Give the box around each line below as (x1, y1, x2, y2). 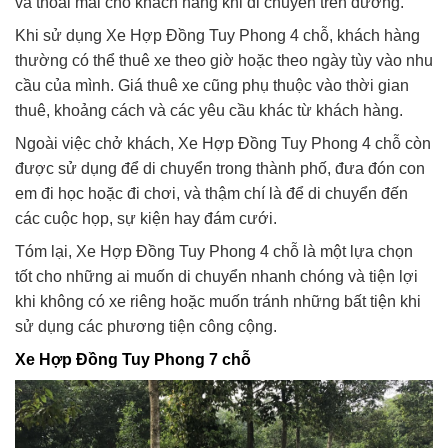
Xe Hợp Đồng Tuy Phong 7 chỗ (15, 351, 251, 369)
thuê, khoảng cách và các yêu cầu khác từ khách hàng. (15, 102, 403, 120)
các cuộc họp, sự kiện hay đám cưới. (15, 210, 277, 228)
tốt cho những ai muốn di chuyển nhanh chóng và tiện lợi (15, 268, 418, 286)
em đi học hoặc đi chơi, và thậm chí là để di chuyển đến (15, 185, 408, 203)
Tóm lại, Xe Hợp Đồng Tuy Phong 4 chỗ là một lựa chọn (15, 243, 413, 261)
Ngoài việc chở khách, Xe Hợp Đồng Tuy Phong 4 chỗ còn (15, 135, 431, 153)
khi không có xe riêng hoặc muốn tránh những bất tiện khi (15, 293, 421, 311)
